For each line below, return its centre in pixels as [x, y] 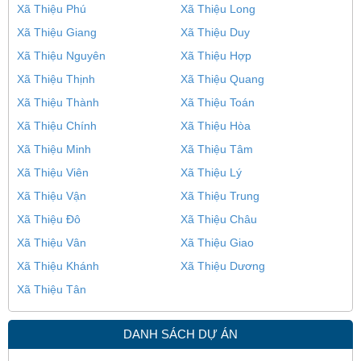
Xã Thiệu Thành [58, 103]
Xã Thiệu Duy [215, 33]
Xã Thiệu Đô [49, 220]
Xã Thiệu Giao [217, 243]
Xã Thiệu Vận [52, 196]
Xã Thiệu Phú [52, 9]
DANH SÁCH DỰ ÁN [180, 334]
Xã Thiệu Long [218, 9]
